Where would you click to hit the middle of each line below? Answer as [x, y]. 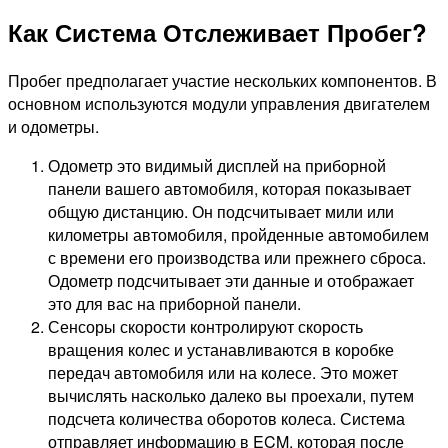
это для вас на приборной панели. [174, 304]
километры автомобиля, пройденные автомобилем [238, 235]
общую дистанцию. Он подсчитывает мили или [221, 212]
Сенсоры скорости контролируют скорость [205, 327]
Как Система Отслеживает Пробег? [217, 32]
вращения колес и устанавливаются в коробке [221, 350]
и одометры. [53, 127]
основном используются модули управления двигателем [219, 104]
